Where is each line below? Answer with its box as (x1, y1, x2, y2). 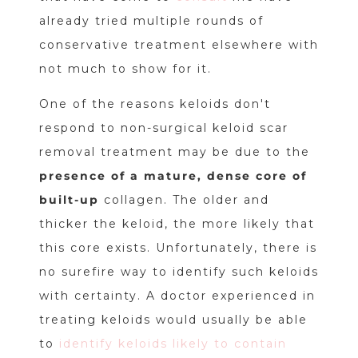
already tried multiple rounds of (38, 14, 264, 29)
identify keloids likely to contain (58, 336, 287, 352)
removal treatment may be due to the (38, 145, 310, 160)
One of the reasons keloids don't (38, 97, 271, 112)
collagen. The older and (98, 193, 269, 208)
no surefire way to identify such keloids (38, 265, 319, 280)
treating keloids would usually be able (38, 312, 308, 328)
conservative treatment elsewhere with (38, 38, 319, 53)
